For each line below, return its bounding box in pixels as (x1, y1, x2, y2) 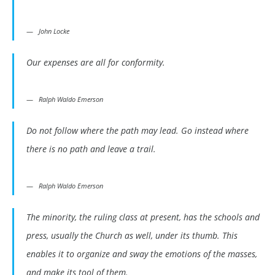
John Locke (39, 26, 69, 36)
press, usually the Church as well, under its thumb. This (26, 230, 238, 242)
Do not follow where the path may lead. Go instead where (26, 125, 249, 137)
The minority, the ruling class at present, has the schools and (26, 211, 260, 223)
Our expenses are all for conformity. (26, 56, 165, 69)
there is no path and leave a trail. (26, 143, 156, 155)
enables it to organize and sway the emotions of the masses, (26, 248, 257, 260)
